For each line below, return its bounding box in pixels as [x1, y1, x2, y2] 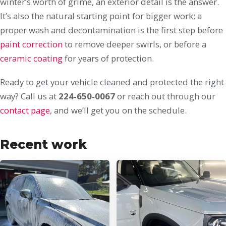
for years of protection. [63, 52, 154, 65]
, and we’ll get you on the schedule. [50, 104, 187, 116]
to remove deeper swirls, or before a [63, 38, 206, 50]
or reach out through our [115, 90, 215, 102]
